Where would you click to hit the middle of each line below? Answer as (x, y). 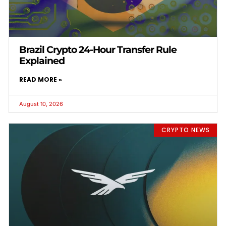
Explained (42, 61)
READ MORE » (41, 79)
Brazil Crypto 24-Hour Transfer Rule (98, 49)
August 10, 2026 (41, 104)
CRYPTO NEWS (185, 130)
